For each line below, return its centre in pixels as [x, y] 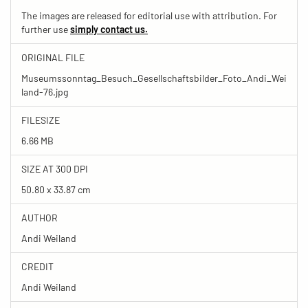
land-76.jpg [45, 91]
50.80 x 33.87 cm [56, 189]
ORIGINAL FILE [53, 57]
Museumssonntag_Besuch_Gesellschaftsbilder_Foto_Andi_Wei [154, 78]
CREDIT [37, 266]
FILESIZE [41, 120]
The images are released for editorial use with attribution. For [149, 15]
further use [46, 29]
